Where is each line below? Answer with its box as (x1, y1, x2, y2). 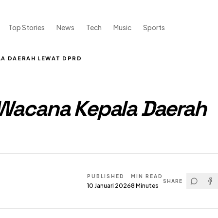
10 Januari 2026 (87, 182, 131, 189)
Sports (143, 23, 165, 32)
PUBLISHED (87, 173, 125, 179)
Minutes (135, 182, 159, 189)
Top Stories (8, 23, 45, 32)
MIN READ (131, 173, 163, 179)
